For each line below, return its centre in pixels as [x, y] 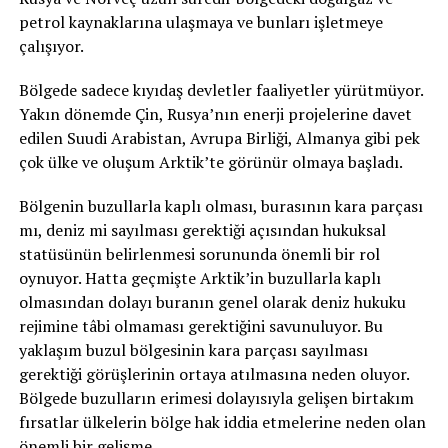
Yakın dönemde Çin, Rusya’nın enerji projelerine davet [215, 114]
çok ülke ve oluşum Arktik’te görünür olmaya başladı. [210, 162]
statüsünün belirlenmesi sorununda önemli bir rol [199, 254]
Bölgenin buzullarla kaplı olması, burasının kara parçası [220, 206]
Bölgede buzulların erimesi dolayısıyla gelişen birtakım [216, 398]
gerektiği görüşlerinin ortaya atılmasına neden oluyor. [213, 374]
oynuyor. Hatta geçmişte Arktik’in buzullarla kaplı [199, 278]
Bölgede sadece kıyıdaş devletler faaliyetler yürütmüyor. [220, 90]
